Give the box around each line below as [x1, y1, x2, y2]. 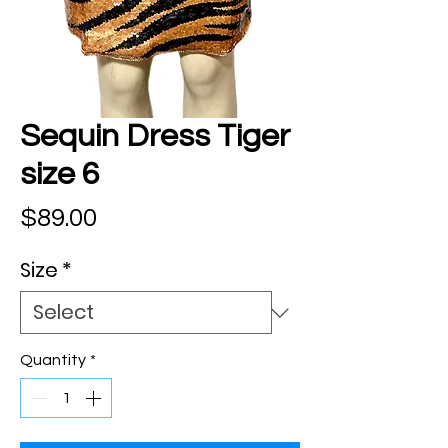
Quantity [20, 352, 86, 368]
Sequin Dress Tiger [20, 120, 290, 153]
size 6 [20, 158, 100, 191]
